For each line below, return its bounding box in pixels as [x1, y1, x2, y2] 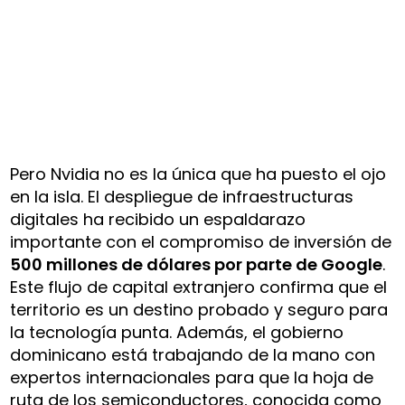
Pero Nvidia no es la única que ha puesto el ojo [10, 163, 387, 186]
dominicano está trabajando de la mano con [10, 344, 376, 367]
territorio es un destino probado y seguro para [10, 298, 389, 322]
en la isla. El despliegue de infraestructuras [10, 185, 354, 209]
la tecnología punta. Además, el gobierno [10, 321, 344, 344]
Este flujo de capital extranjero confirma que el [10, 276, 388, 299]
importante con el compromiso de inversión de [10, 231, 392, 254]
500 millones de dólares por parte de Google [10, 253, 383, 277]
